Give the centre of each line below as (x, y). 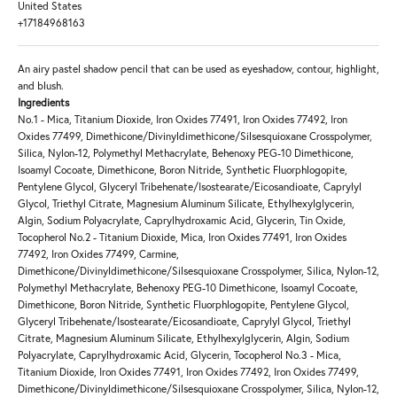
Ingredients (43, 103)
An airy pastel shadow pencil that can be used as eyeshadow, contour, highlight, (198, 69)
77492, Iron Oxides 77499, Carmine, (98, 254)
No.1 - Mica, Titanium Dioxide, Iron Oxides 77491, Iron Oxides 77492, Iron (183, 120)
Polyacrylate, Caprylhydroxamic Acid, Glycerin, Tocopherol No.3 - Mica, (179, 355)
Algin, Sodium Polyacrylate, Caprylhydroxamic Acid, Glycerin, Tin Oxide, (182, 221)
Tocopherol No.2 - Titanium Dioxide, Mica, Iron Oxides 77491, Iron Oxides (182, 237)
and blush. (41, 86)
